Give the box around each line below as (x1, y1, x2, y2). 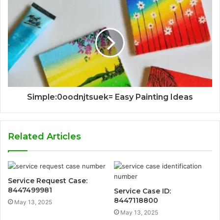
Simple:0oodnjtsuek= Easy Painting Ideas (27, 92, 193, 102)
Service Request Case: (8, 176, 87, 185)
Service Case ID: (114, 186, 171, 195)
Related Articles (8, 131, 81, 142)
